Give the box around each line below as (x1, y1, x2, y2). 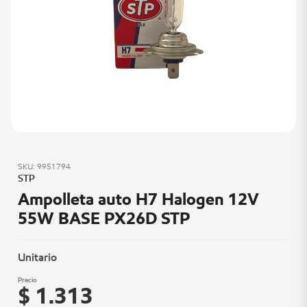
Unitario (18, 250, 57, 264)
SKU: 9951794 (18, 160, 71, 171)
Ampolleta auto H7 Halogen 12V (18, 188, 259, 209)
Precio (18, 275, 37, 284)
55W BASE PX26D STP (18, 208, 191, 228)
